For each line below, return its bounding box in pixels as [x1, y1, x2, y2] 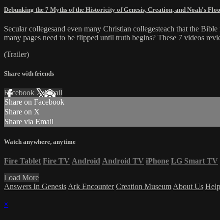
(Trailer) [4, 50, 29, 59]
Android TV [102, 156, 144, 165]
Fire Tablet [4, 156, 41, 165]
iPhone [146, 156, 169, 165]
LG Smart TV [171, 156, 218, 165]
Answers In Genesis [4, 182, 66, 191]
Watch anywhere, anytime [4, 137, 76, 145]
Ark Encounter [68, 182, 114, 191]
